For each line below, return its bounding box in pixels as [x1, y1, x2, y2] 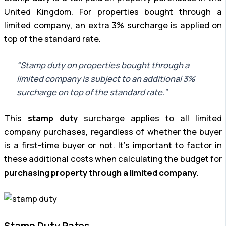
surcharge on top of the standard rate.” [16, 86, 167, 98]
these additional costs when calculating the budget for [4, 153, 222, 165]
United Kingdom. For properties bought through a [4, 6, 222, 18]
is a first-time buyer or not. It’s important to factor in [4, 140, 222, 151]
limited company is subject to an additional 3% [16, 73, 195, 84]
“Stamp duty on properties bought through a [16, 59, 189, 71]
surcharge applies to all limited [78, 112, 222, 124]
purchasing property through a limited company [4, 167, 197, 179]
